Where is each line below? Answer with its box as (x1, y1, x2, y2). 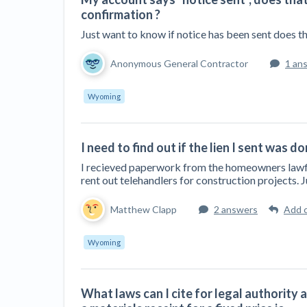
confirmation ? (81, 7, 160, 22)
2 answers (214, 204, 258, 215)
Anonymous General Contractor (110, 58, 248, 69)
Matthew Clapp (110, 204, 177, 215)
